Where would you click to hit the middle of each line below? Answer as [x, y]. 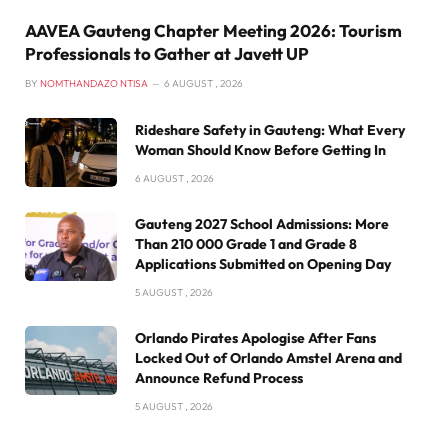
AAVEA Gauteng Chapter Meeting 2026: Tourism [213, 30]
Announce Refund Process [219, 377]
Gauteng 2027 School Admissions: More [262, 223]
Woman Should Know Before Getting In [260, 149]
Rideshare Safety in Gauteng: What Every [270, 129]
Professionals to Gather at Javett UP [167, 53]
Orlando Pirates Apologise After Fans [255, 337]
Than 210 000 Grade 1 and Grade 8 [246, 243]
